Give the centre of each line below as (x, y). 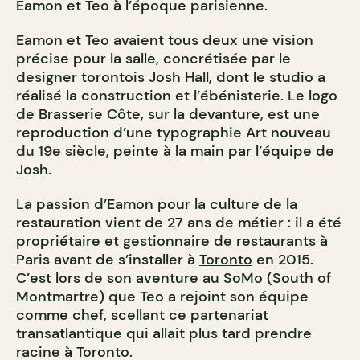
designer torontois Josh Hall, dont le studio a (171, 78)
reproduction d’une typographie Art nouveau (174, 133)
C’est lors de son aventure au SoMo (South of (174, 278)
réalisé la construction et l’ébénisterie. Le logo (177, 96)
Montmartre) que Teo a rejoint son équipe (162, 297)
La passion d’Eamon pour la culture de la (157, 205)
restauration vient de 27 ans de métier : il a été (179, 223)
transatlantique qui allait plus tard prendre (164, 334)
